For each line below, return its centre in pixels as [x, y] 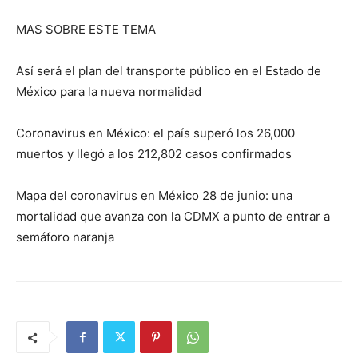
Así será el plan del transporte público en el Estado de [169, 71]
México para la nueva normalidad [109, 91]
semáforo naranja [65, 237]
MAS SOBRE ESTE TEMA [86, 29]
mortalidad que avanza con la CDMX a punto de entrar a [173, 216]
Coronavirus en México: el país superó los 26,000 [155, 133]
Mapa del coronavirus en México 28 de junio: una [154, 195]
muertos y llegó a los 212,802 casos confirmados [154, 154]
